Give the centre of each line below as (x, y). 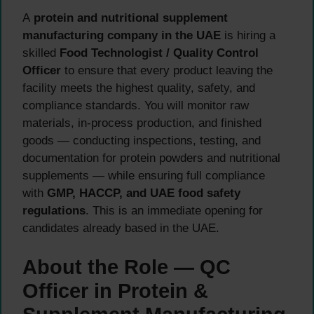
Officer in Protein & (115, 291)
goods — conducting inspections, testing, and (142, 141)
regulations (54, 211)
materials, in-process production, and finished (142, 123)
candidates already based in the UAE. (121, 228)
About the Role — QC (127, 267)
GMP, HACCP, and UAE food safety (144, 193)
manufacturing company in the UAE (122, 36)
